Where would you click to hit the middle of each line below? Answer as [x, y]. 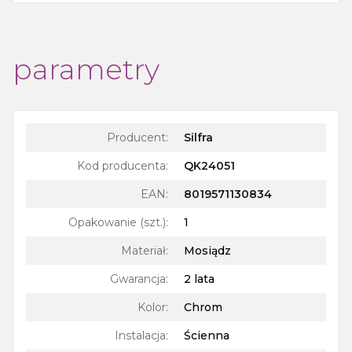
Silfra [198, 138]
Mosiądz [207, 251]
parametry [86, 70]
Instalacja [140, 336]
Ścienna [207, 336]
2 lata [199, 279]
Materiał [143, 251]
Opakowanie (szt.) [117, 223]
